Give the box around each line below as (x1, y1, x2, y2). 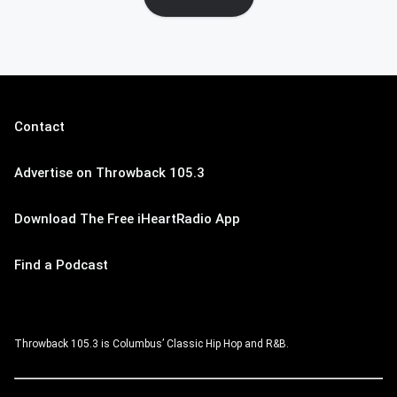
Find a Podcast (14, 257, 108, 273)
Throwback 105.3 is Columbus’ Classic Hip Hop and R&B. (14, 338, 289, 350)
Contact (14, 119, 65, 135)
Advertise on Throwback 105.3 (14, 165, 205, 181)
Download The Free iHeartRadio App (14, 211, 240, 227)
